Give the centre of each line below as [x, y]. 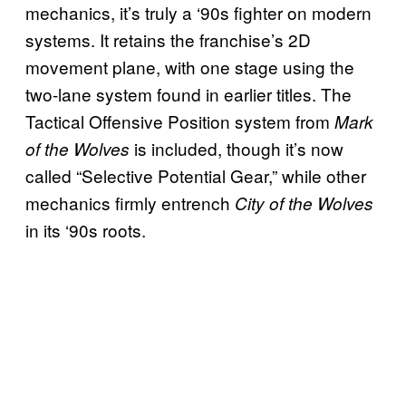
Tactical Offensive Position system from [180, 121]
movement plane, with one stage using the [190, 66]
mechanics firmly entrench [130, 202]
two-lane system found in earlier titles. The [188, 93]
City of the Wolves [304, 203]
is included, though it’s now [237, 148]
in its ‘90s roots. [86, 229]
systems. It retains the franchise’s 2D [168, 39]
